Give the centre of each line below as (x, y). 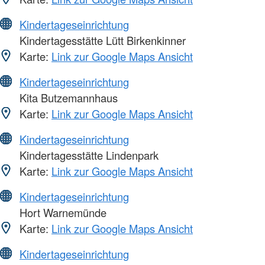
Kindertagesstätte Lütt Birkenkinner (101, 40)
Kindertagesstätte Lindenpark (88, 155)
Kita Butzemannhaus (67, 97)
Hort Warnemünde (62, 212)
